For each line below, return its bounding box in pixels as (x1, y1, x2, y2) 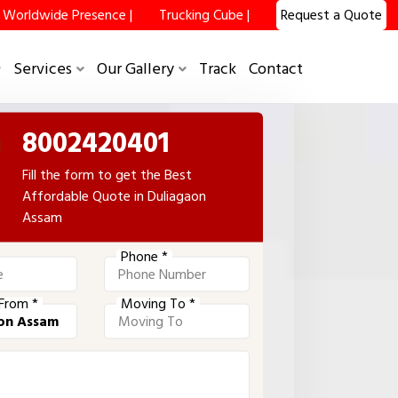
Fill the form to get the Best (22, 163, 193, 186)
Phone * (121, 244, 169, 267)
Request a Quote (281, 4, 382, 27)
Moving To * (121, 291, 196, 314)
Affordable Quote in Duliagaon (22, 184, 207, 207)
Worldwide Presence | (3, 4, 132, 27)
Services (13, 56, 72, 82)
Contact (249, 56, 303, 82)
